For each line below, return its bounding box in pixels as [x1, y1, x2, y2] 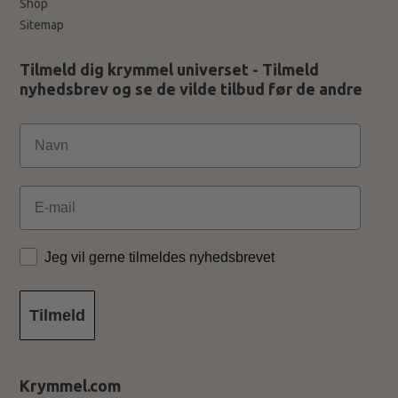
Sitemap [20, 17, 65, 32]
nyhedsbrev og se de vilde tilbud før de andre [20, 79, 363, 98]
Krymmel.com [20, 376, 122, 394]
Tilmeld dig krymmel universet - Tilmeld [20, 60, 320, 78]
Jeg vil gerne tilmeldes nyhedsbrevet [44, 249, 275, 265]
